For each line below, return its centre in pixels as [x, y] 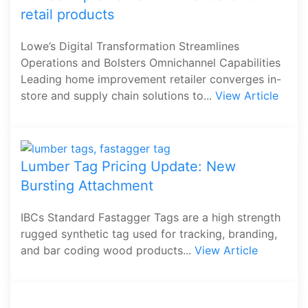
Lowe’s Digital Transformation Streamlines [130, 46]
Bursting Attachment [87, 185]
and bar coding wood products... [108, 250]
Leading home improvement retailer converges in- [151, 79]
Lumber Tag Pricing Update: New [128, 166]
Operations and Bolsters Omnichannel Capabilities [151, 63]
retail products [67, 15]
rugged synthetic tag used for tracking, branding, [149, 233]
